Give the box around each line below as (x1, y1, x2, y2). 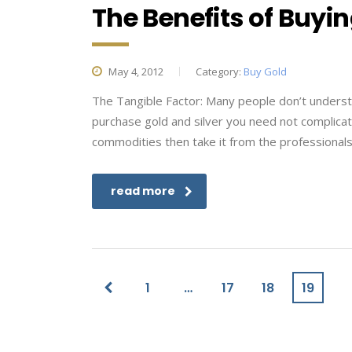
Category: (196, 64, 244, 79)
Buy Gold (244, 64, 287, 79)
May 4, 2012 (106, 64, 163, 79)
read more (111, 183, 175, 199)
